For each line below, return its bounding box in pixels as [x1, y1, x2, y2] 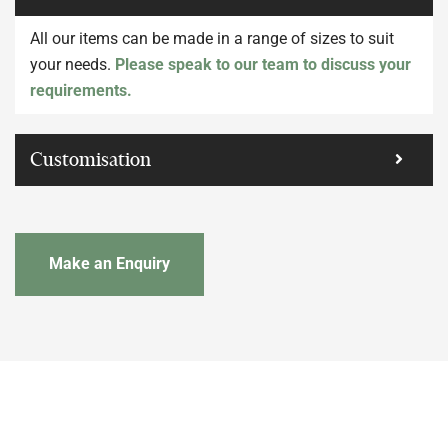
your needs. [30, 54, 115, 74]
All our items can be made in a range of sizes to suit [30, 28, 394, 48]
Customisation [30, 147, 151, 171]
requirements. [30, 80, 132, 100]
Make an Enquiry [49, 254, 171, 274]
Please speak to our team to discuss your [115, 54, 411, 74]
